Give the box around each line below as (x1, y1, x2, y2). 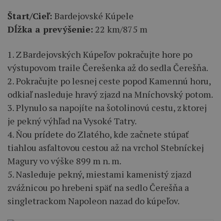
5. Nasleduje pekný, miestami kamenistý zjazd (7, 168, 191, 180)
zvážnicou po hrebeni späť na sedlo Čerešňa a (7, 181, 189, 193)
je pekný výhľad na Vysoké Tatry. (7, 114, 137, 127)
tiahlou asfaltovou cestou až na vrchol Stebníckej (7, 141, 204, 153)
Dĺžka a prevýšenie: (7, 23, 93, 35)
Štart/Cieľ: (7, 9, 52, 22)
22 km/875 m (93, 23, 147, 35)
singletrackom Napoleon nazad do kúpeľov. (7, 194, 180, 207)
